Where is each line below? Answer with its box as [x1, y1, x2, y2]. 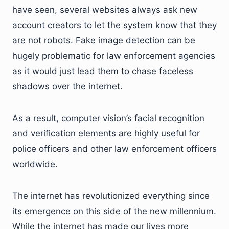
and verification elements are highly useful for [12, 128, 200, 139]
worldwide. [12, 158, 58, 169]
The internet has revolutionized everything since [12, 190, 210, 201]
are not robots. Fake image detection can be [12, 35, 195, 45]
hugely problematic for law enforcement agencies [12, 50, 215, 61]
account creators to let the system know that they [12, 19, 217, 30]
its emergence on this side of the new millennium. [12, 205, 216, 216]
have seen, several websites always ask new [12, 4, 197, 15]
